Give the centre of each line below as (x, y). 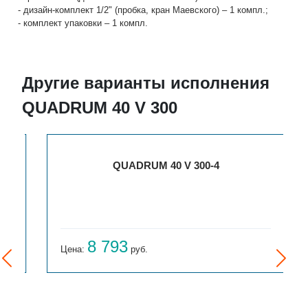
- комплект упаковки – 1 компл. (83, 23)
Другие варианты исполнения (146, 83)
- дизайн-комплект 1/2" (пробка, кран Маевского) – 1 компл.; (143, 10)
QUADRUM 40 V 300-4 (154, 166)
